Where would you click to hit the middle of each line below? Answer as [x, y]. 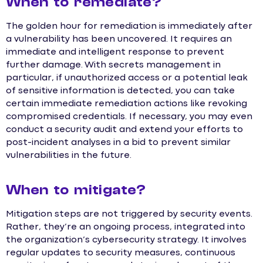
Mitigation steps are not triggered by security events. [129, 215]
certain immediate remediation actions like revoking [127, 104]
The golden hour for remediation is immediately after [129, 26]
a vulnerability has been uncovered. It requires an [119, 39]
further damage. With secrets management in [113, 65]
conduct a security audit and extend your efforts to [124, 129]
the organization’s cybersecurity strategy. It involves [126, 240]
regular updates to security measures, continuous [121, 253]
